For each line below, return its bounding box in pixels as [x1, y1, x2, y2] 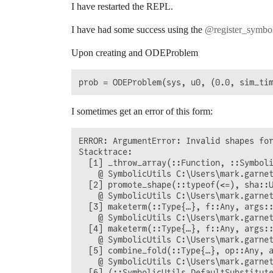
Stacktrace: [79, 147, 132, 157]
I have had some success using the [71, 24, 205, 35]
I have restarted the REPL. [71, 1, 173, 12]
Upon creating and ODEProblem [71, 48, 198, 58]
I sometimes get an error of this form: [71, 106, 213, 116]
